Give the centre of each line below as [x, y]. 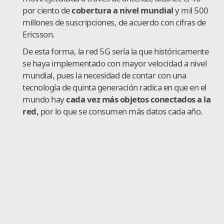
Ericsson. [39, 34]
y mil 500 [191, 10]
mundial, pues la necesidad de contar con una [104, 75]
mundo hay [44, 99]
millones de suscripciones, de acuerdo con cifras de [114, 22]
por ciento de [47, 10]
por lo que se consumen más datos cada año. [121, 111]
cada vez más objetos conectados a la [138, 99]
